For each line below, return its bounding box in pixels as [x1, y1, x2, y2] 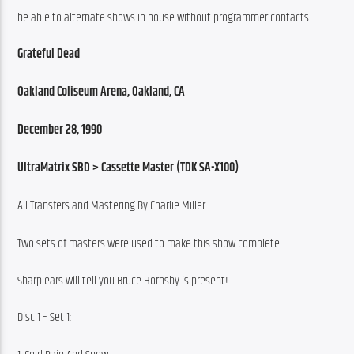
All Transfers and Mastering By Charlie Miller [17, 196, 206, 217]
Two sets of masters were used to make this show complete [17, 234, 281, 254]
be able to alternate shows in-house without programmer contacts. [17, 7, 311, 28]
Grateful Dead [17, 44, 81, 65]
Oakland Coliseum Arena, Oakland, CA [17, 82, 186, 103]
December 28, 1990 [17, 120, 103, 141]
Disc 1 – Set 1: [17, 307, 73, 327]
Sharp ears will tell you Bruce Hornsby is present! [17, 270, 229, 291]
